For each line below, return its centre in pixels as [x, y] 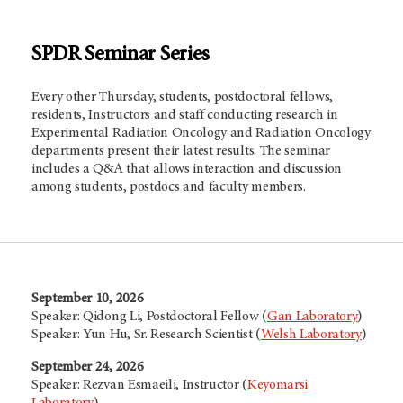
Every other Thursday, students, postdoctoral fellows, [183, 97]
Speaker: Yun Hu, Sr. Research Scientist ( [146, 334]
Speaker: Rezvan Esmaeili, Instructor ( [139, 385]
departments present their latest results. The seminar [181, 151]
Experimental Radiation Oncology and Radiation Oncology [201, 133]
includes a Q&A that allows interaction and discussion [187, 169]
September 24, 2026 [88, 367]
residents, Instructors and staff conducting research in [185, 115]
